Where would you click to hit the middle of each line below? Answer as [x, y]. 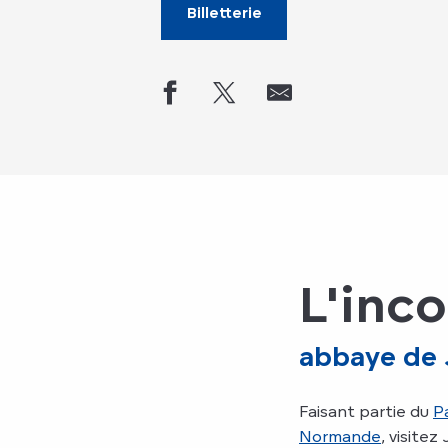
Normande [340, 435]
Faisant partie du [366, 410]
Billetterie [224, 13]
